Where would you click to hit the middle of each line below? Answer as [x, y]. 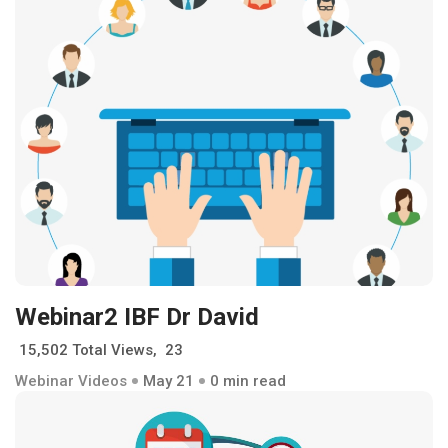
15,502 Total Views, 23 [101, 350]
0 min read [248, 381]
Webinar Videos [71, 381]
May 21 [168, 381]
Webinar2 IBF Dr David [137, 317]
